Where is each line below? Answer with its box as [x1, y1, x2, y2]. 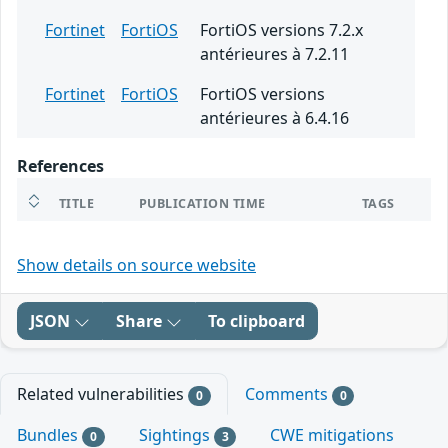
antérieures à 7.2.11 [200, 43, 349, 65]
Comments [244, 383, 332, 405]
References [17, 155, 104, 177]
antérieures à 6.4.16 [200, 107, 349, 129]
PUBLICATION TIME [139, 195, 266, 212]
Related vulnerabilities [17, 383, 188, 405]
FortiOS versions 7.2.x [200, 19, 363, 41]
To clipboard [208, 310, 305, 332]
